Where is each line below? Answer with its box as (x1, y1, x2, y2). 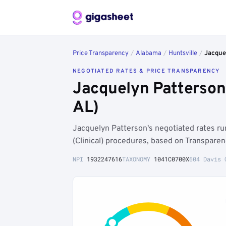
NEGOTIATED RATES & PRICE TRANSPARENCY (73, 68, 220, 75)
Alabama (136, 49, 161, 58)
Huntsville (168, 49, 197, 58)
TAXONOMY (122, 155, 154, 163)
